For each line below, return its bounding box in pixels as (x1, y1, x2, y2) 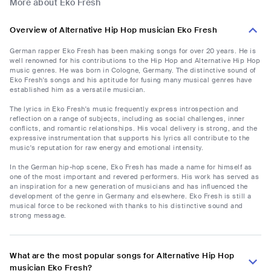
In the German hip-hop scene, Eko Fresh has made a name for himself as (10, 163, 252, 172)
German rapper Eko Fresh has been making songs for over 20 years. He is (10, 47, 256, 56)
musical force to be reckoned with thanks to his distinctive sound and (10, 201, 243, 211)
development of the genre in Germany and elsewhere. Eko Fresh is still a (10, 192, 252, 201)
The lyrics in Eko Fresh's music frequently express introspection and (10, 105, 238, 114)
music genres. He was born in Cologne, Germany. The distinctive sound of (10, 66, 256, 75)
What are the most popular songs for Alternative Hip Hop (10, 250, 235, 261)
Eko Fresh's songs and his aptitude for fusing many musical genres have (10, 76, 252, 85)
